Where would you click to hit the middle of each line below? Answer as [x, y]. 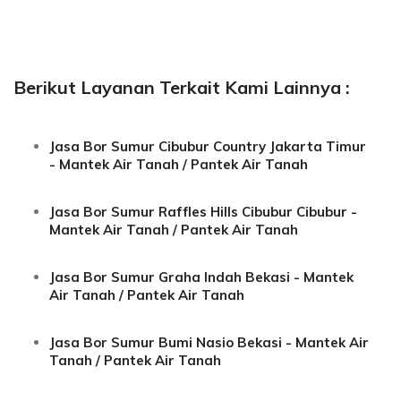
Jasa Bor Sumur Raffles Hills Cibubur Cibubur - [203, 212]
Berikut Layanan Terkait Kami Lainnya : [182, 87]
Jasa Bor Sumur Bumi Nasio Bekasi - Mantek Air [209, 342]
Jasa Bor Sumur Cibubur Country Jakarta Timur [208, 146]
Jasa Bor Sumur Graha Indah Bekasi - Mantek [201, 277]
